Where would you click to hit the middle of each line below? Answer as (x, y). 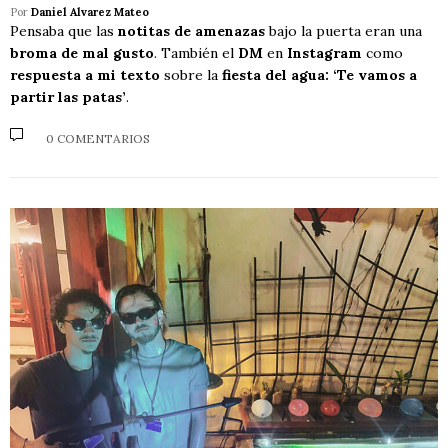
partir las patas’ (68, 97)
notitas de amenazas (191, 31)
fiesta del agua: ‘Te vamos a (319, 75)
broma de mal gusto (82, 53)
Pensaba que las (64, 31)
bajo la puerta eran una (343, 31)
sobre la (191, 75)
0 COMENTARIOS (98, 138)
